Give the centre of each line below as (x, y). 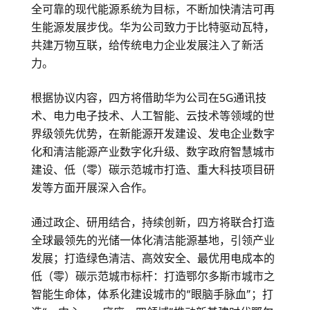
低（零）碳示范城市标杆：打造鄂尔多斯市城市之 (153, 277)
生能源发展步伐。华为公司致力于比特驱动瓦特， (153, 28)
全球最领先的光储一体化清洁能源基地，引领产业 (153, 241)
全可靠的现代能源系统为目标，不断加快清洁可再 (153, 10)
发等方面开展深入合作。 (92, 188)
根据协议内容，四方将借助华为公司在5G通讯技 (148, 98)
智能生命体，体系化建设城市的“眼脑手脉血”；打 (152, 295)
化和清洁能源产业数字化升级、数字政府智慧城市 (153, 152)
